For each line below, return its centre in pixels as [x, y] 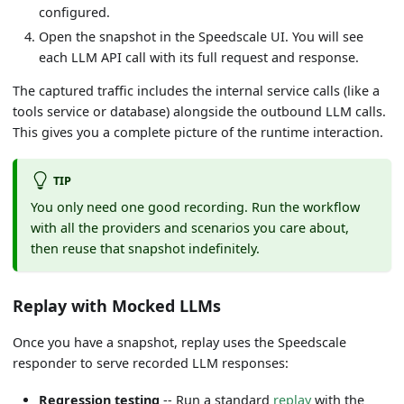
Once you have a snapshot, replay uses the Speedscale [180, 343]
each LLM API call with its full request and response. [199, 57]
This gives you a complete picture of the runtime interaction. [198, 132]
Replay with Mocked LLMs [117, 306]
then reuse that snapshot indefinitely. [145, 248]
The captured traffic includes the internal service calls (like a [197, 90]
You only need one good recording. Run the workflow [195, 207]
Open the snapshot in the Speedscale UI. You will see [202, 36]
